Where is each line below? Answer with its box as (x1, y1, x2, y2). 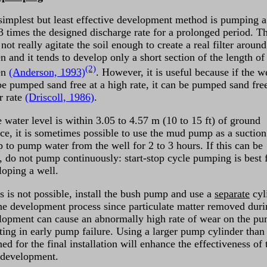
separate (215, 188, 250, 200)
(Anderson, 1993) (9, 66, 85, 79)
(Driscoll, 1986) (25, 91, 94, 104)
